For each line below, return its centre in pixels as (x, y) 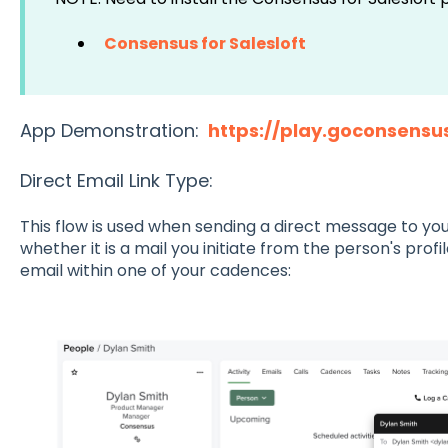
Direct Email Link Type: (116, 180)
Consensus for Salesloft (204, 43)
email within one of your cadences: (155, 270)
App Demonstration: (111, 131)
